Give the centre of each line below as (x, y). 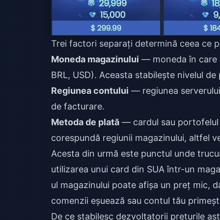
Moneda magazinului (95, 59)
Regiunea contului (90, 91)
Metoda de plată (85, 122)
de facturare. (78, 106)
